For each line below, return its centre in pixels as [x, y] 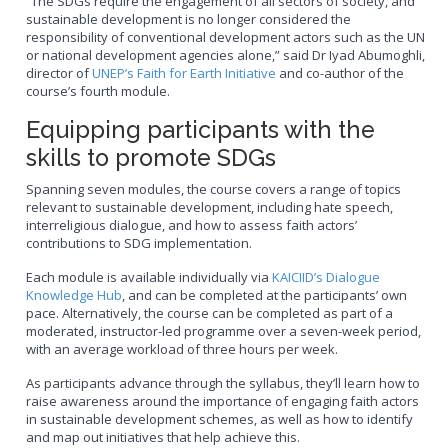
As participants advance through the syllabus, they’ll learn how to [223, 383]
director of [59, 73]
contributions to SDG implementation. [139, 243]
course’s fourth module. [98, 91]
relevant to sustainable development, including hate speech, [210, 207]
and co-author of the [340, 73]
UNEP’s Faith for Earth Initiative [184, 73]
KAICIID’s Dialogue [326, 277]
